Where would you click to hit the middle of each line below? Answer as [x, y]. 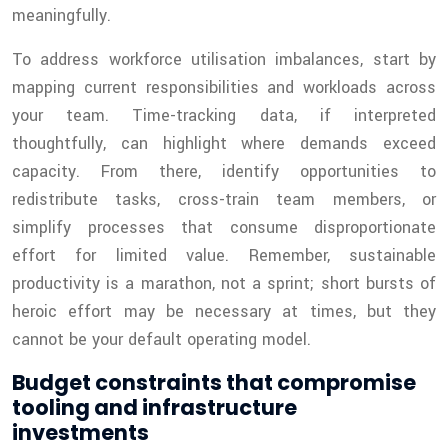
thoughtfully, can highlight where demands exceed [224, 144]
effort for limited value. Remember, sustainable [224, 256]
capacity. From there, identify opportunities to [224, 172]
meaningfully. [61, 16]
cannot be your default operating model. [161, 340]
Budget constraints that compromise [214, 383]
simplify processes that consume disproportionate [224, 228]
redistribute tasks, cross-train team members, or [224, 200]
